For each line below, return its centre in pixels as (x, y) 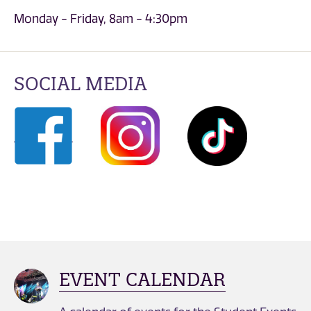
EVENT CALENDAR (142, 280)
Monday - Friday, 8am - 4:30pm (101, 18)
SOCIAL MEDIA (81, 84)
